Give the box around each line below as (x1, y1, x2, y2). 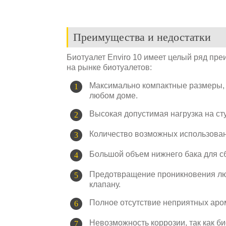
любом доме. (89, 91, 138, 100)
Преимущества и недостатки (73, 30, 211, 43)
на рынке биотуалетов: (67, 63, 152, 72)
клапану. (89, 180, 121, 189)
